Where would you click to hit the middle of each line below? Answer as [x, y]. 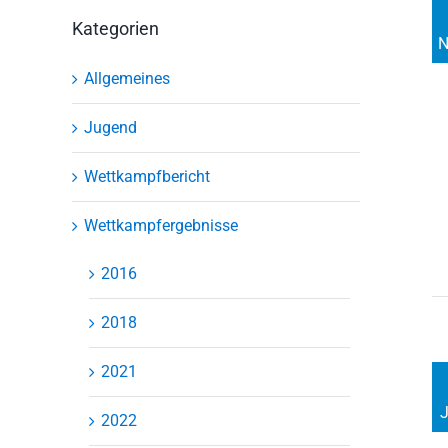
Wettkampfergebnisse [161, 225]
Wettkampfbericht [147, 176]
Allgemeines [127, 78]
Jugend [110, 127]
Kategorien [115, 28]
